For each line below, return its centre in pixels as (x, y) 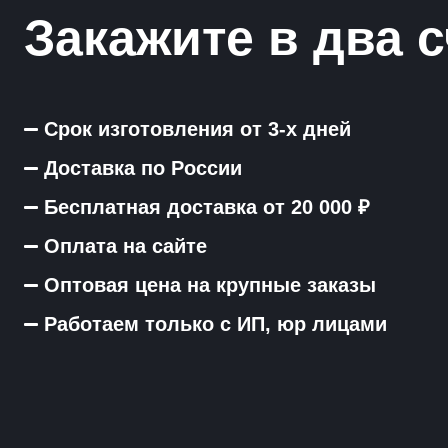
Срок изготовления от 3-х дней (197, 129)
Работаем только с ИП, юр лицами (215, 324)
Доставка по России (143, 168)
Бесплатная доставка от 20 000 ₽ (207, 207)
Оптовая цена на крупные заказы (210, 285)
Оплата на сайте (125, 246)
